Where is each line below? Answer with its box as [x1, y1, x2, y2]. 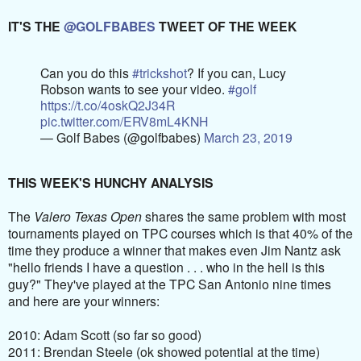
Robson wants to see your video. [40, 79, 228, 98]
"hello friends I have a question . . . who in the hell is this [8, 258, 325, 276]
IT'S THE [8, 16, 64, 35]
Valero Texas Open [34, 207, 142, 226]
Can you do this [40, 63, 132, 81]
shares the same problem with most [142, 207, 346, 226]
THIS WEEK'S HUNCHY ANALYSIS [8, 173, 214, 193]
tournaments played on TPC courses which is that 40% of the [8, 224, 353, 243]
